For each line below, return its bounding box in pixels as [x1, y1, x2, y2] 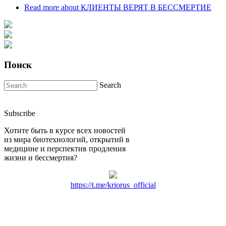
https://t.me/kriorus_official [70, 180, 156, 189]
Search [99, 80, 121, 89]
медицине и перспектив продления [4, 144, 126, 153]
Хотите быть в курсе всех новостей [4, 126, 126, 135]
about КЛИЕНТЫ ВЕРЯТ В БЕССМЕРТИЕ [59, 3, 211, 12]
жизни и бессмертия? [4, 153, 77, 162]
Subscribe [4, 108, 35, 118]
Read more [24, 3, 59, 12]
